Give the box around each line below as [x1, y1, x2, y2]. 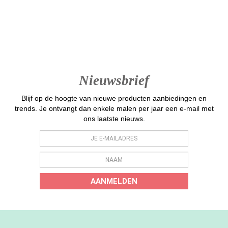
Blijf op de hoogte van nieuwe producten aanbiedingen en [21, 94, 207, 103]
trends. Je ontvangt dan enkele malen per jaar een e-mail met [14, 104, 214, 113]
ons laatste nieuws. [83, 115, 145, 123]
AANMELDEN [91, 177, 137, 186]
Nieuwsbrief [79, 73, 149, 89]
